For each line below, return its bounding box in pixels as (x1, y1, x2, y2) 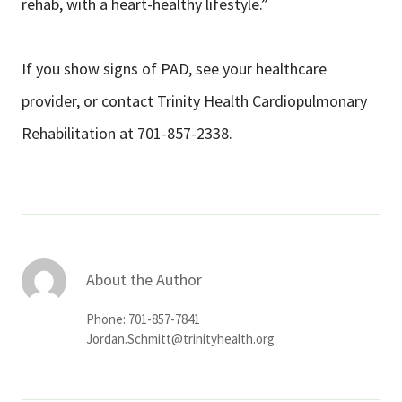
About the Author (86, 269, 202, 291)
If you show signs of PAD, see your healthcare (22, 58, 327, 80)
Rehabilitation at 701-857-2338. (22, 123, 232, 144)
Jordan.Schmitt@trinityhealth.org (86, 330, 275, 348)
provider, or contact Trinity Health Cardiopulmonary (22, 91, 367, 112)
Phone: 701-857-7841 (86, 310, 200, 328)
